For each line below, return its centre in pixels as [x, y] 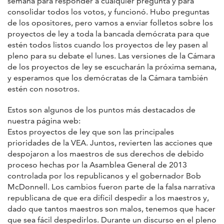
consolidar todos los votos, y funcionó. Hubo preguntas [108, 11]
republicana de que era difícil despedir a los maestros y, [108, 197]
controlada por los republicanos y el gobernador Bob [104, 175]
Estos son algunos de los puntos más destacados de [101, 109]
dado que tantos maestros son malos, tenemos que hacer [111, 208]
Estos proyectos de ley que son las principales [91, 131]
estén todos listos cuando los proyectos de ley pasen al [108, 44]
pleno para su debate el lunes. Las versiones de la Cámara [111, 55]
